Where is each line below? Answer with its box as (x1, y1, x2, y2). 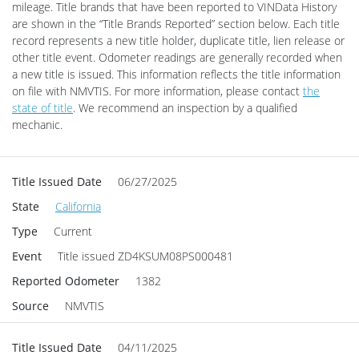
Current (54, 223, 92, 239)
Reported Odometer (12, 272, 119, 288)
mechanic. (12, 116, 63, 132)
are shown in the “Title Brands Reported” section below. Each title (12, 15, 340, 31)
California (55, 198, 101, 214)
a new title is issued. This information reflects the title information (12, 66, 341, 82)
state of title (12, 99, 73, 115)
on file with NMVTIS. (12, 83, 111, 99)
